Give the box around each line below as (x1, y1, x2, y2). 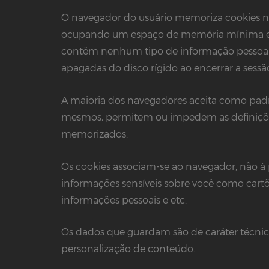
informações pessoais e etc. (61, 193, 187, 205)
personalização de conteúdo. (61, 243, 195, 255)
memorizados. (61, 128, 128, 140)
